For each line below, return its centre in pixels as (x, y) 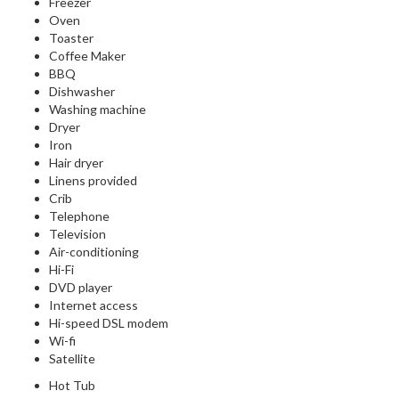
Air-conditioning (94, 252)
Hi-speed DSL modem (109, 323)
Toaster (71, 38)
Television (77, 234)
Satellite (72, 359)
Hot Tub (72, 386)
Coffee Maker (87, 56)
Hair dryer (76, 163)
